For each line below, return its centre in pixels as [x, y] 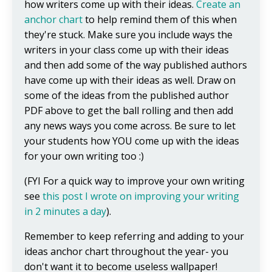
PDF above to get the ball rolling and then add [129, 111]
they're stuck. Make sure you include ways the [128, 35]
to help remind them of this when [160, 20]
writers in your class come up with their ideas [127, 50]
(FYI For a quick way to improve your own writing [134, 181]
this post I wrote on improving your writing [141, 196]
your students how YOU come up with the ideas [132, 141]
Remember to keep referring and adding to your [134, 236]
